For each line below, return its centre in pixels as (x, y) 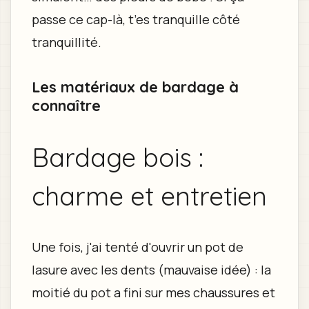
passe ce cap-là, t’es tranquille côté (136, 19)
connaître (66, 105)
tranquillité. (66, 42)
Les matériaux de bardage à (135, 86)
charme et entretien (149, 195)
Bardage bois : (117, 157)
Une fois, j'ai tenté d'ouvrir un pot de (137, 247)
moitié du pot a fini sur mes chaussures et (153, 292)
